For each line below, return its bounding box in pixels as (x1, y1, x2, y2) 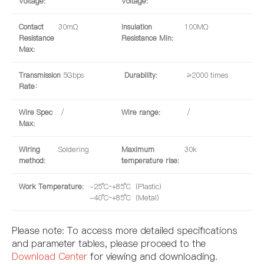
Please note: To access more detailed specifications (12, 223, 237, 237)
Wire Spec (19, 107, 52, 117)
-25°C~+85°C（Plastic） (90, 181, 166, 192)
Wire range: (121, 107, 160, 117)
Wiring (19, 144, 40, 154)
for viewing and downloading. (87, 249, 217, 263)
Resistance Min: (121, 32, 173, 43)
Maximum (121, 144, 154, 154)
